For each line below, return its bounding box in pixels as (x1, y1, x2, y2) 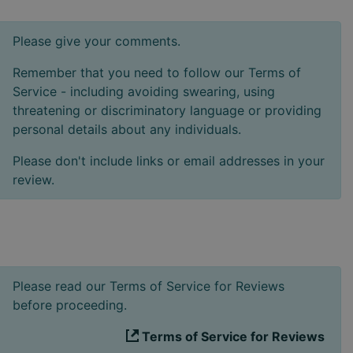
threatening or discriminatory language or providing (13, 102, 321, 118)
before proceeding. (13, 297, 127, 313)
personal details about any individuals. (13, 121, 241, 137)
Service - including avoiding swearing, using (13, 84, 275, 99)
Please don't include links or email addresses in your (13, 153, 325, 169)
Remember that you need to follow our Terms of (13, 65, 301, 80)
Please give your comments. (13, 33, 180, 49)
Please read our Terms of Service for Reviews (13, 278, 284, 294)
